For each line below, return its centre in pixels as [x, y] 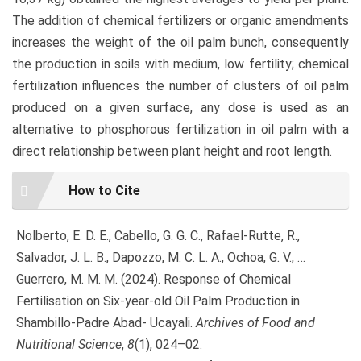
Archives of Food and [255, 323]
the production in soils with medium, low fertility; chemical [180, 64]
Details [41, 203]
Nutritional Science [69, 345]
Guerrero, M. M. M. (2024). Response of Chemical [154, 280]
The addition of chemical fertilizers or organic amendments [180, 20]
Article [41, 183]
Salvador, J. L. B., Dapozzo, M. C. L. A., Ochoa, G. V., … [161, 258]
